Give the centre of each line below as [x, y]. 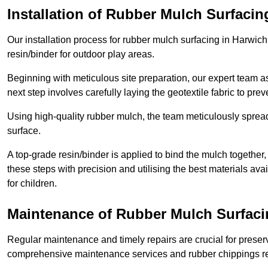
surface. [24, 131]
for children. [32, 184]
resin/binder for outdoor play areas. [81, 54]
